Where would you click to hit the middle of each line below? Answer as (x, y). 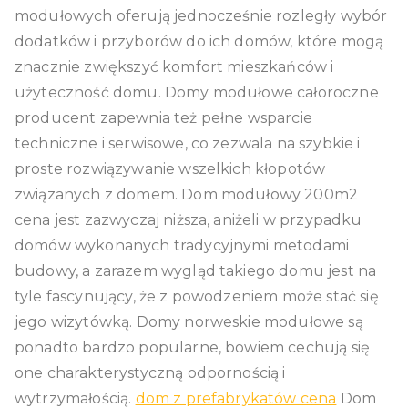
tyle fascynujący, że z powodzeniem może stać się (197, 296)
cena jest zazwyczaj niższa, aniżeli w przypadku (189, 219)
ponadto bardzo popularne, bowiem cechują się (193, 347)
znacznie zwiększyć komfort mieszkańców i (174, 66)
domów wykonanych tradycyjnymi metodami (182, 245)
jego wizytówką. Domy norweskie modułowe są (189, 321)
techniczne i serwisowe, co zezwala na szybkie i (188, 143)
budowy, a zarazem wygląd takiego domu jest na (196, 270)
